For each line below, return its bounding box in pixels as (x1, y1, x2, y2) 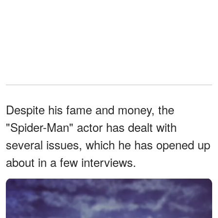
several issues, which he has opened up (6, 136, 210, 153)
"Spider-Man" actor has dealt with (6, 118, 177, 136)
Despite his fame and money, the (6, 101, 174, 118)
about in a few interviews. (6, 153, 136, 171)
